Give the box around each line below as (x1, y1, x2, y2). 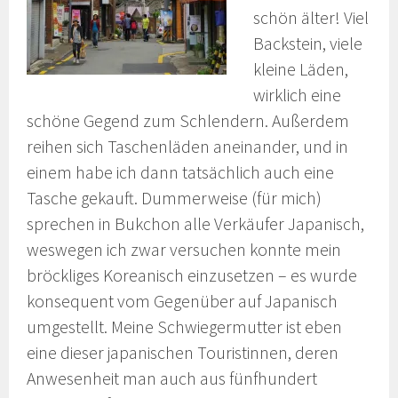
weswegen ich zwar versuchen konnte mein (27, 239, 342, 261)
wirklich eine (253, 84, 342, 107)
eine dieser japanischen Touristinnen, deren (27, 342, 339, 364)
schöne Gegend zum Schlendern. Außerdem (27, 110, 350, 132)
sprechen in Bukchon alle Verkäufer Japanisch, (27, 213, 365, 235)
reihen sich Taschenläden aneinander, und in (27, 136, 349, 158)
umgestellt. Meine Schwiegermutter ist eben (27, 316, 343, 338)
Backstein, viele (253, 33, 363, 55)
